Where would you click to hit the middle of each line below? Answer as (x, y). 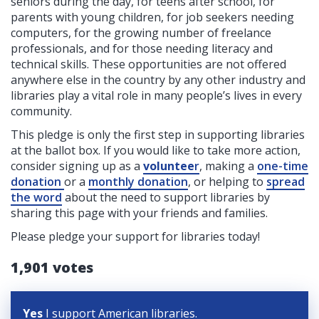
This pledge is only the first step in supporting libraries (158, 135)
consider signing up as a (77, 166)
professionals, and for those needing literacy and (142, 49)
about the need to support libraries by (166, 198)
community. (41, 111)
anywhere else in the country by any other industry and (158, 80)
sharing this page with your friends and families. (139, 213)
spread (286, 182)
